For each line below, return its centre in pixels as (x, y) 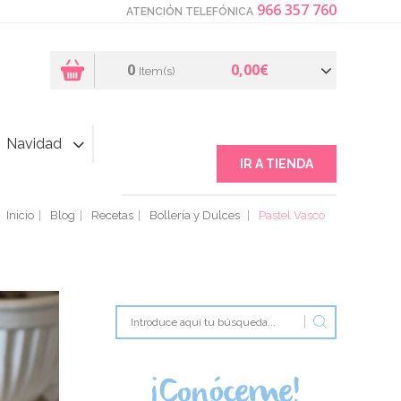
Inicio (20, 215)
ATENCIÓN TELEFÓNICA (190, 12)
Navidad (34, 144)
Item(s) (157, 71)
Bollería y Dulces (196, 215)
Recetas (112, 215)
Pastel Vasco (292, 215)
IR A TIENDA (277, 164)
